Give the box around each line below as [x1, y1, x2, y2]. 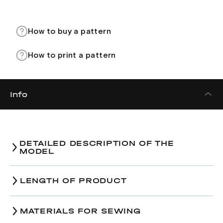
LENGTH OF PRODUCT [20, 176, 127, 185]
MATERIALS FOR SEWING [20, 206, 141, 216]
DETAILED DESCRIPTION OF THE [19, 138, 174, 148]
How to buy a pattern [28, 27, 111, 35]
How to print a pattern [28, 51, 116, 59]
